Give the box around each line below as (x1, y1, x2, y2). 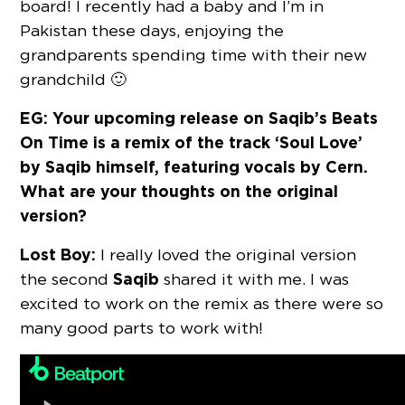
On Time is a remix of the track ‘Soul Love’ (20, 132, 363, 154)
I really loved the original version (96, 245, 357, 265)
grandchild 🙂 (20, 70, 127, 89)
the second (20, 269, 114, 289)
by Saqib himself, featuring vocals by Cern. (20, 156, 369, 178)
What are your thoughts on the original (20, 181, 339, 202)
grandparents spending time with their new (20, 45, 368, 65)
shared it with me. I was (159, 269, 350, 289)
